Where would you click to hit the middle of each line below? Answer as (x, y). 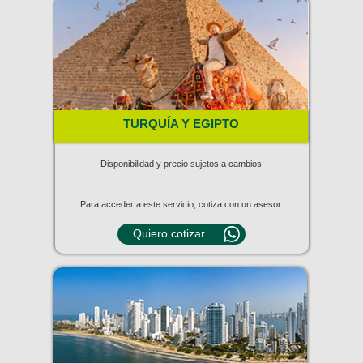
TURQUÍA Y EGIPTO (181, 124)
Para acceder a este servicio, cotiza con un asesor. (181, 204)
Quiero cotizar (169, 233)
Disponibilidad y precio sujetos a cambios (181, 164)
